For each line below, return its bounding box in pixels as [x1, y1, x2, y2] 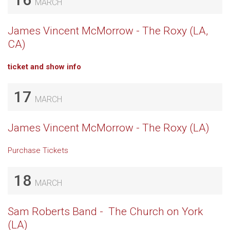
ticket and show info [8, 62, 81, 71]
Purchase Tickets [8, 146, 68, 155]
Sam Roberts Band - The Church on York [8, 205, 203, 218]
